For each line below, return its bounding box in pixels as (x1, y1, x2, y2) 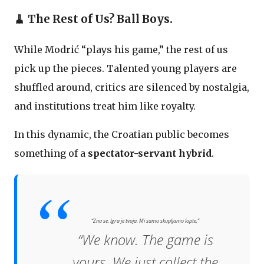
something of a (14, 147, 88, 159)
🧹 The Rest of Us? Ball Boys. (14, 12, 173, 27)
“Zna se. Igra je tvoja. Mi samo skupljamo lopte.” (91, 217, 199, 225)
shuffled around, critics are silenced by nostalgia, (14, 81, 249, 93)
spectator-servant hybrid (88, 147, 212, 159)
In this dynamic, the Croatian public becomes (14, 128, 229, 140)
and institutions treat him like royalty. (14, 100, 196, 112)
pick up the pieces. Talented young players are (14, 62, 237, 74)
